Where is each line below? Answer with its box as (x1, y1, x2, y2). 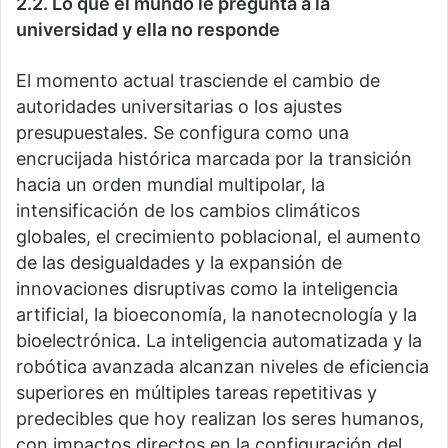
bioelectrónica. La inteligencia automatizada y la (16, 330, 422, 352)
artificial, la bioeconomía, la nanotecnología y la (16, 304, 417, 326)
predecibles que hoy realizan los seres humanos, (16, 408, 424, 430)
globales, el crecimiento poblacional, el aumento (16, 226, 421, 248)
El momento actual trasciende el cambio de (16, 70, 380, 92)
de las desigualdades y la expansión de (16, 252, 342, 274)
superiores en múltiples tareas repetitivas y (16, 382, 377, 404)
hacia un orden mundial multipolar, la (16, 174, 325, 196)
